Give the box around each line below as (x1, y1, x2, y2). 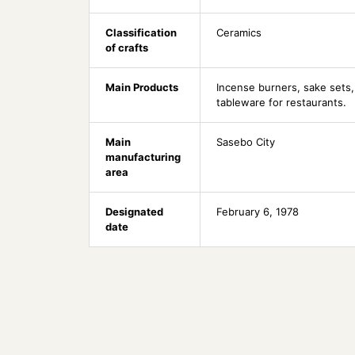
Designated (105, 205, 163, 219)
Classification (105, 26, 177, 40)
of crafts (105, 41, 148, 55)
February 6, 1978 (216, 205, 299, 219)
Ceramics (216, 26, 261, 40)
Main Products (105, 81, 178, 94)
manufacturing (105, 151, 181, 164)
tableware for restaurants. (216, 96, 346, 109)
